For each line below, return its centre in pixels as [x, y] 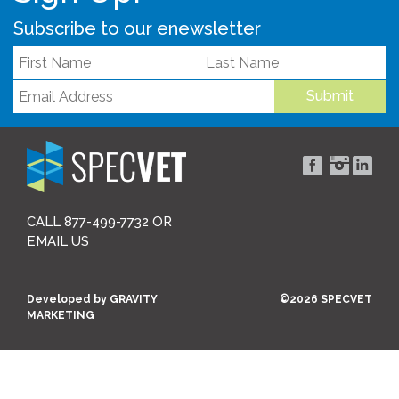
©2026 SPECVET [326, 299]
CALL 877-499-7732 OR [99, 221]
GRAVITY [134, 299]
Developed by [68, 299]
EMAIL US [58, 241]
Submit [330, 96]
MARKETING [61, 315]
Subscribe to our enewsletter [137, 28]
